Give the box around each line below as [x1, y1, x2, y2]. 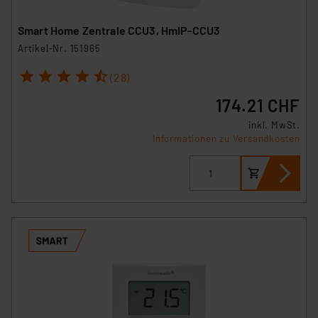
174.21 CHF [216, 95, 300, 116]
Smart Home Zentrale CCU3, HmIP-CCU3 [18, 23, 221, 38]
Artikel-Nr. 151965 [18, 43, 101, 55]
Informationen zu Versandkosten [153, 133, 300, 145]
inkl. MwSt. [248, 119, 300, 131]
